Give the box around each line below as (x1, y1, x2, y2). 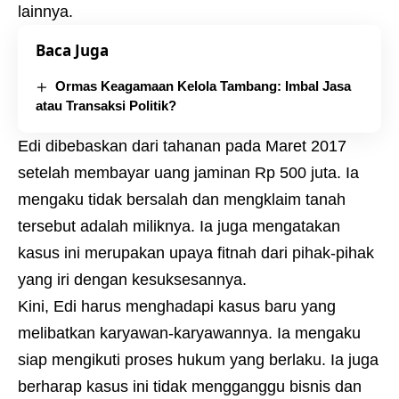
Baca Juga (36, 40, 109, 61)
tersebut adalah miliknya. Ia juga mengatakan (18, 217, 340, 236)
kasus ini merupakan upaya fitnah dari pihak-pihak (18, 244, 374, 263)
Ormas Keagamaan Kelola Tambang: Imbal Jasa (55, 78, 352, 94)
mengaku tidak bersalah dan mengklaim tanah (18, 191, 346, 209)
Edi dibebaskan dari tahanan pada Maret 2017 (18, 137, 346, 156)
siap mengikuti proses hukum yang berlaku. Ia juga (18, 351, 379, 370)
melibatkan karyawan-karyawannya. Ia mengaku (18, 324, 361, 343)
